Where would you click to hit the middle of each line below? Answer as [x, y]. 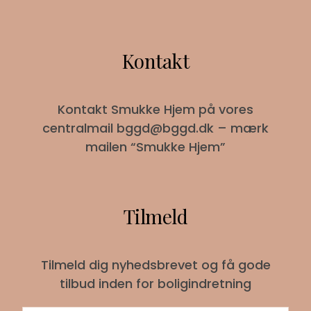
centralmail [79, 128]
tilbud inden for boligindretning [155, 283]
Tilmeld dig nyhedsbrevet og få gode [155, 264]
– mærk [241, 128]
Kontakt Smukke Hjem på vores [155, 109]
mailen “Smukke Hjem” [155, 146]
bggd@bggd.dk [165, 128]
